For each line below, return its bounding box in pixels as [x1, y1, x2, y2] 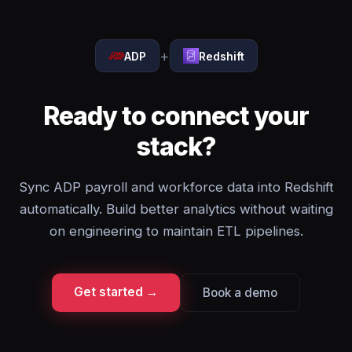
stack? [136, 131, 216, 162]
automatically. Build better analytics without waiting [19, 201, 333, 217]
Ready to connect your [42, 101, 310, 131]
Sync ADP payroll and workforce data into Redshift [18, 179, 334, 195]
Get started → [74, 284, 158, 299]
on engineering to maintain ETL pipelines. [49, 223, 303, 239]
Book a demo [203, 285, 277, 300]
